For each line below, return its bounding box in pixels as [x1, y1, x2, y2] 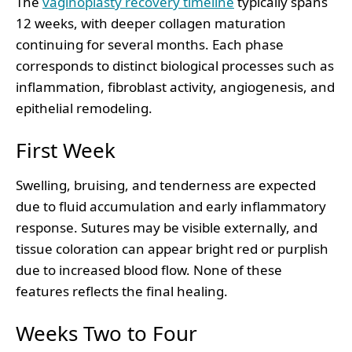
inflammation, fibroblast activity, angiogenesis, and [16, 77, 335, 96]
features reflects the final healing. [16, 281, 228, 300]
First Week [16, 135, 115, 164]
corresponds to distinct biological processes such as [16, 56, 334, 75]
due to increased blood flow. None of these [16, 260, 282, 279]
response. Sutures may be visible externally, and [16, 218, 317, 236]
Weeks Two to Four [16, 318, 197, 347]
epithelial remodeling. [16, 98, 152, 117]
